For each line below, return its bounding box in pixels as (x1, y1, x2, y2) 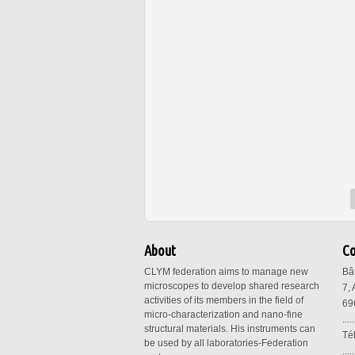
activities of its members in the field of (144, 295, 303, 307)
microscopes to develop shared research (144, 281, 319, 292)
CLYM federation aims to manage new (144, 266, 308, 278)
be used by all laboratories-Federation (144, 338, 308, 349)
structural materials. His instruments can (144, 323, 315, 335)
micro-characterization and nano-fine (144, 309, 303, 321)
